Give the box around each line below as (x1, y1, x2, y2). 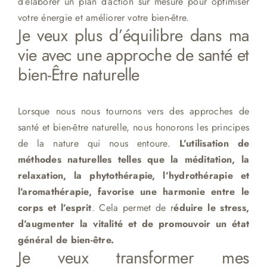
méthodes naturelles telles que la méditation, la (17, 152, 250, 166)
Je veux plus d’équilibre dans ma (17, 23, 250, 48)
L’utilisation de (179, 136, 250, 150)
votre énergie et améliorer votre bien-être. (17, 11, 190, 25)
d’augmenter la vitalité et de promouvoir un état (17, 216, 250, 231)
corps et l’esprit (17, 200, 92, 215)
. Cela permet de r (91, 200, 174, 215)
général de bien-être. (17, 232, 114, 247)
